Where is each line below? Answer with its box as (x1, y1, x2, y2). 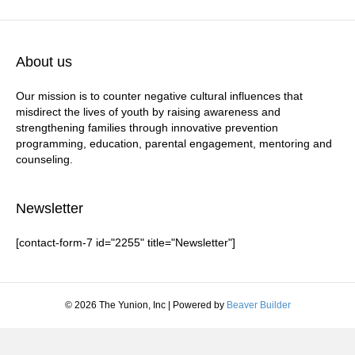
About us (16, 53, 72, 70)
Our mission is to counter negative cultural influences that (16, 89, 303, 102)
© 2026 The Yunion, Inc (64, 299, 166, 311)
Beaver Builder (226, 299, 291, 311)
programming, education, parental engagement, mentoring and (16, 136, 332, 150)
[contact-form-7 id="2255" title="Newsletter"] (16, 235, 235, 249)
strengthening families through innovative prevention (16, 120, 278, 134)
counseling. (16, 152, 73, 166)
